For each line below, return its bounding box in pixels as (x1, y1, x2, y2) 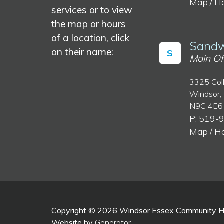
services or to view (51, 4, 132, 16)
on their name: (51, 46, 113, 58)
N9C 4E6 (189, 101, 223, 111)
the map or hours (51, 18, 126, 30)
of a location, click (51, 32, 129, 44)
